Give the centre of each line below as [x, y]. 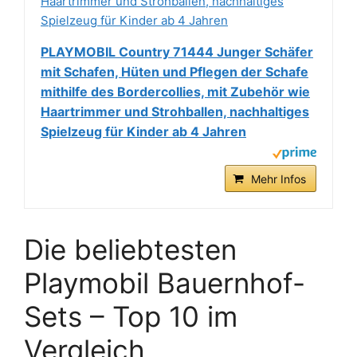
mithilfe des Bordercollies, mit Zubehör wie [175, 92]
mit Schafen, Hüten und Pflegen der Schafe [175, 72]
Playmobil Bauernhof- [165, 283]
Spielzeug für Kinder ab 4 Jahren [143, 132]
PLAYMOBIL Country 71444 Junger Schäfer [177, 52]
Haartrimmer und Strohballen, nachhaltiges [175, 112]
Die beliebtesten [130, 250]
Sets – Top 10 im [131, 317]
